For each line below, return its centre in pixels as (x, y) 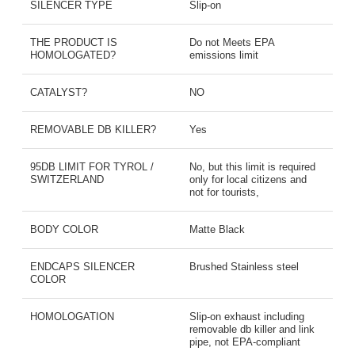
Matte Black (217, 229)
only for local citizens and (248, 179)
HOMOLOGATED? (73, 55)
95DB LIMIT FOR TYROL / (92, 167)
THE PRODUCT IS (73, 42)
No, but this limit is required (252, 167)
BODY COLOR (64, 229)
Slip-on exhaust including (247, 317)
